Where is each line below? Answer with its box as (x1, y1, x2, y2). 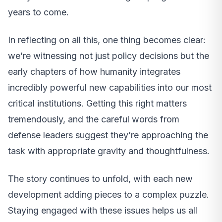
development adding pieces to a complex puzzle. (8, 189, 209, 200)
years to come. (8, 7, 69, 18)
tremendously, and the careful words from (8, 114, 179, 125)
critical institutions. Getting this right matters (8, 98, 187, 109)
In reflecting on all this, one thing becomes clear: (8, 35, 206, 46)
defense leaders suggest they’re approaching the (8, 130, 208, 141)
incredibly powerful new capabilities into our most (8, 82, 212, 93)
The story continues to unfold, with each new (8, 173, 193, 184)
